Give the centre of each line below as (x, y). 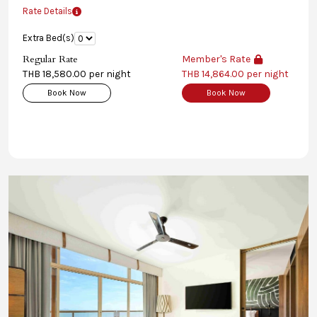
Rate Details (47, 11)
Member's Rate (216, 59)
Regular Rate (50, 59)
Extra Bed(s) (48, 38)
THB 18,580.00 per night (77, 74)
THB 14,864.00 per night (235, 74)
